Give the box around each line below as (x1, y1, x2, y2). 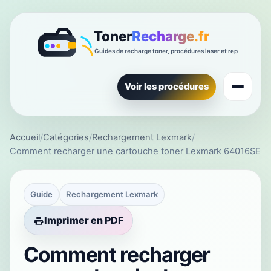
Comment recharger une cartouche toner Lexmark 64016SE (10, 146, 261, 157)
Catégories (43, 132, 89, 143)
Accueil (10, 132, 40, 143)
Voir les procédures (125, 80, 209, 92)
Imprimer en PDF (44, 214, 123, 227)
